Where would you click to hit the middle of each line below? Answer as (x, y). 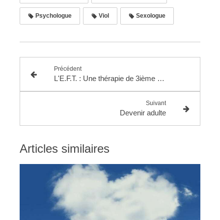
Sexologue (150, 15)
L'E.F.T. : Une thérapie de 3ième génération (161, 78)
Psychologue (53, 15)
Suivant (156, 103)
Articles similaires (65, 148)
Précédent (68, 69)
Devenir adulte (143, 112)
